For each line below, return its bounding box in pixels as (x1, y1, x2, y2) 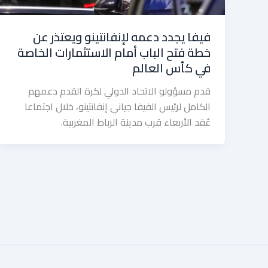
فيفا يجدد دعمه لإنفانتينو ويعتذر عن (33, 26, 211, 48)
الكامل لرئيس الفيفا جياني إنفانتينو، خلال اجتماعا (25, 98, 211, 116)
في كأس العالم (132, 57, 211, 80)
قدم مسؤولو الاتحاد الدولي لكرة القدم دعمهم (28, 82, 211, 100)
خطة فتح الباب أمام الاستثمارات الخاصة (17, 41, 211, 64)
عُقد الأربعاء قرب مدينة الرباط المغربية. (61, 113, 211, 132)
